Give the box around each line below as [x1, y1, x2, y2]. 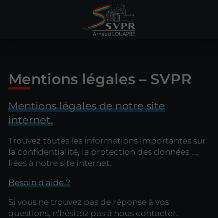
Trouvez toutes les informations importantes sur [8, 135, 206, 145]
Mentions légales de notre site [8, 99, 165, 112]
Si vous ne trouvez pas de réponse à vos [8, 197, 169, 207]
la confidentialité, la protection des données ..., [8, 146, 199, 157]
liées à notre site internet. [8, 158, 111, 168]
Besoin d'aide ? [8, 177, 71, 187]
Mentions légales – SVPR [8, 70, 192, 88]
